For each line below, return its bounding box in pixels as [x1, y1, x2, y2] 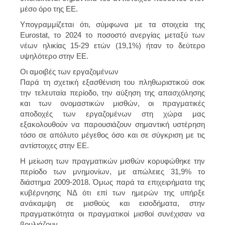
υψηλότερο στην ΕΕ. [20, 51, 88, 60]
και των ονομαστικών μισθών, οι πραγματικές [20, 98, 205, 107]
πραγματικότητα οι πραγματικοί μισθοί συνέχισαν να [20, 209, 205, 218]
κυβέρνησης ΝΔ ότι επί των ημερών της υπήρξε [20, 188, 205, 197]
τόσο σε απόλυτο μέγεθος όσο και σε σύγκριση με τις [20, 130, 205, 139]
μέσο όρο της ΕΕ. [20, 4, 78, 13]
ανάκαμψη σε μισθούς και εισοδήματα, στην [20, 198, 205, 207]
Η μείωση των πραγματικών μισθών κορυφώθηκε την [20, 156, 205, 165]
